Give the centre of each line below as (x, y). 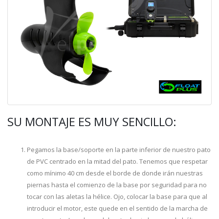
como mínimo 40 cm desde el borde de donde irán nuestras (115, 173)
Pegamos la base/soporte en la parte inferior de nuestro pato (119, 150)
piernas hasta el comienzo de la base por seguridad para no (117, 185)
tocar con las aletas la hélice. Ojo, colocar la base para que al (117, 197)
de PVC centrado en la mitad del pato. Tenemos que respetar (117, 162)
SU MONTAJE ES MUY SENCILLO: (92, 122)
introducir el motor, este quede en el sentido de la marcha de (117, 208)
